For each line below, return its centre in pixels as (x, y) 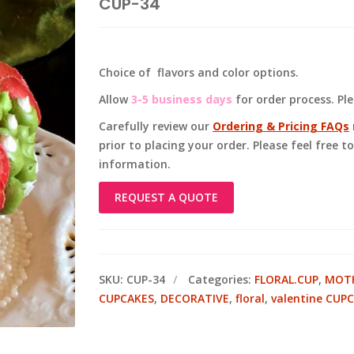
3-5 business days (182, 99)
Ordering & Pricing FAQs (281, 126)
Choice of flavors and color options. (199, 72)
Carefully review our (156, 126)
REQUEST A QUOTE (166, 197)
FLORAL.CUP (286, 279)
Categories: (221, 279)
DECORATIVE (195, 298)
